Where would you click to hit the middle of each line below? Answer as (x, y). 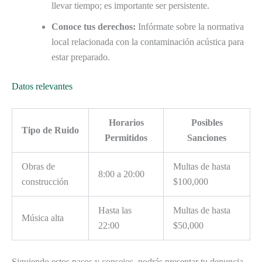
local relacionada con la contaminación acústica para (148, 42)
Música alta (43, 218)
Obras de (38, 166)
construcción (45, 181)
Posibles (207, 122)
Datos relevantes (42, 86)
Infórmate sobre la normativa (190, 26)
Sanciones (207, 137)
